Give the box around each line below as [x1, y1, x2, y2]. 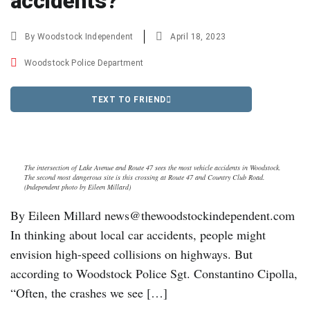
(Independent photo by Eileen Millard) [24, 182, 131, 192]
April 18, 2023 [170, 32, 226, 42]
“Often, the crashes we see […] [10, 284, 167, 302]
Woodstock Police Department [24, 58, 144, 68]
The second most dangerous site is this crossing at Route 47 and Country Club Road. [24, 172, 265, 183]
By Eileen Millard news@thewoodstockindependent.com [10, 207, 295, 224]
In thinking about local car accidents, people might [10, 226, 266, 244]
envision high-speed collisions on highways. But [10, 246, 253, 263]
